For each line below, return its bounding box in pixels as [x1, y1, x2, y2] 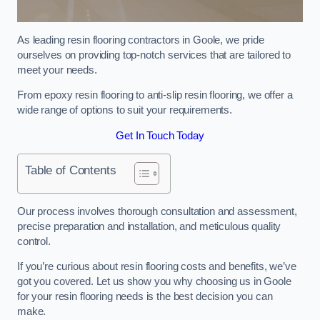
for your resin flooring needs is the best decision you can [17, 291, 273, 303]
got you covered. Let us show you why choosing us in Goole [17, 276, 291, 288]
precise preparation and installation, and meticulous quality [17, 220, 281, 232]
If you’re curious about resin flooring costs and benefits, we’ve [17, 261, 296, 273]
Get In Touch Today [116, 129, 204, 141]
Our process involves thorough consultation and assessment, [17, 205, 297, 217]
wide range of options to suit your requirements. [17, 104, 233, 116]
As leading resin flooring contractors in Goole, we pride [17, 34, 264, 46]
